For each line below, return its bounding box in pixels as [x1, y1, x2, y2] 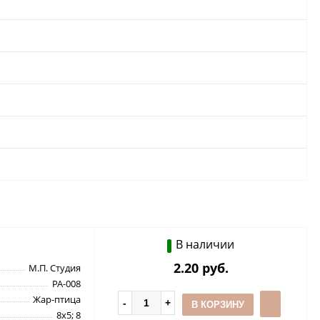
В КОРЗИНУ [191, 299, 244, 310]
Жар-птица [33, 292, 81, 306]
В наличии [176, 236, 234, 252]
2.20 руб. [173, 259, 229, 276]
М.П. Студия [29, 261, 81, 274]
